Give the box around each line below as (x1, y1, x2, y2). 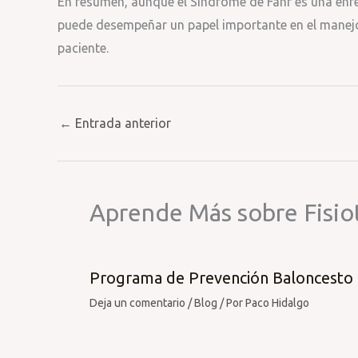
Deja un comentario (89, 296, 185, 309)
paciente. (58, 41, 109, 55)
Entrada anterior (72, 116, 171, 130)
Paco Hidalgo (245, 296, 309, 309)
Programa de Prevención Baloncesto (89, 268, 353, 287)
